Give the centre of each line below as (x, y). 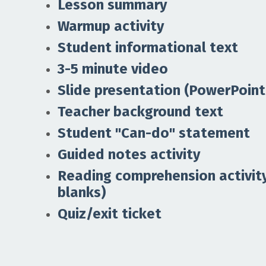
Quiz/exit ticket (110, 214)
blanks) (82, 193)
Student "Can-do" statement (154, 133)
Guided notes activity (129, 155)
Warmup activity (111, 26)
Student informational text (148, 48)
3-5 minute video (113, 69)
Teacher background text (142, 112)
